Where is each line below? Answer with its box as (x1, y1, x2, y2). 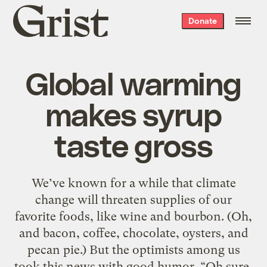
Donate (188, 15, 217, 26)
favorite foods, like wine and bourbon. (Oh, (15, 209, 252, 223)
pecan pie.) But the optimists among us (27, 242, 240, 257)
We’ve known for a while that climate (31, 175, 236, 190)
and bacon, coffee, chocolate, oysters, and (18, 225, 249, 240)
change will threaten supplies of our (35, 192, 232, 207)
